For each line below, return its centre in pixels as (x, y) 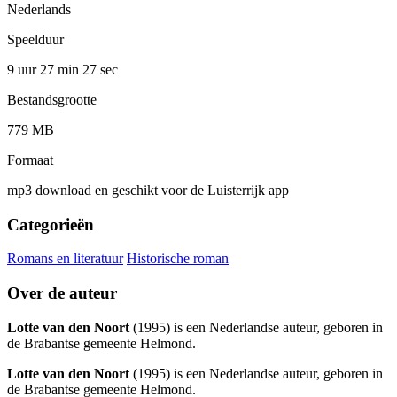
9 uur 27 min (45, 69)
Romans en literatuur (65, 259)
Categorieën (51, 224)
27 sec (100, 69)
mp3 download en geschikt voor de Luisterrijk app (148, 190)
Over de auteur (62, 293)
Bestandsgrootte (52, 99)
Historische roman (178, 259)
